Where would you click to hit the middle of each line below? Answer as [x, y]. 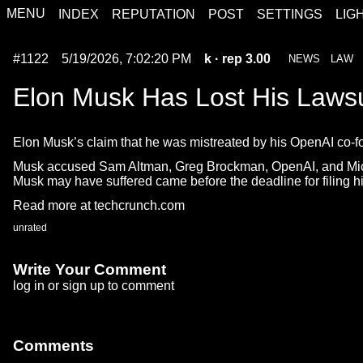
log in [29, 285]
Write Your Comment [90, 269]
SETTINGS [290, 14]
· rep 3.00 [241, 58]
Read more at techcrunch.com [99, 205]
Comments [53, 346]
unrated [30, 227]
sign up [83, 285]
